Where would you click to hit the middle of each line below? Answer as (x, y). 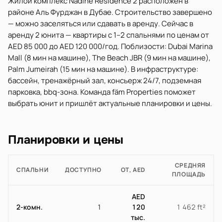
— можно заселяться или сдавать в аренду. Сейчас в (101, 24)
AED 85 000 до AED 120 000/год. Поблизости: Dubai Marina (110, 46)
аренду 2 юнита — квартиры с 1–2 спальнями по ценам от (109, 35)
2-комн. (29, 207)
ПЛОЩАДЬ (189, 174)
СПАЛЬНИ (33, 170)
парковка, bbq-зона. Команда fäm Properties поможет (102, 92)
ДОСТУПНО (83, 170)
